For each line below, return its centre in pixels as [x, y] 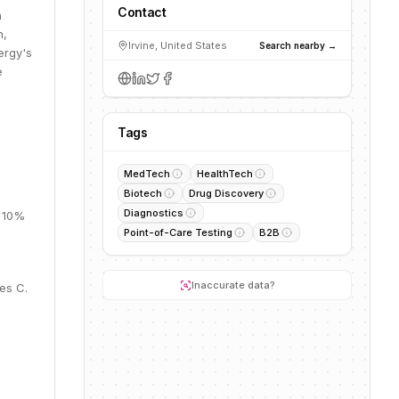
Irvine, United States [178, 45]
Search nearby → [298, 45]
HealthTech [225, 174]
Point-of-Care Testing [178, 232]
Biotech [143, 193]
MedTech [147, 174]
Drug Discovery [226, 193]
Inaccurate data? [233, 285]
